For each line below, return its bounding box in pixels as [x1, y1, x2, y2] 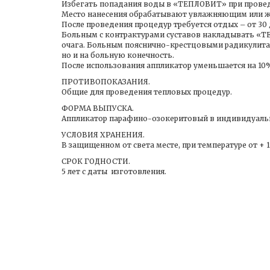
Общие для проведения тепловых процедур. [61, 87, 232, 96]
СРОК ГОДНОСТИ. [61, 157, 130, 166]
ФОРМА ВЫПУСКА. [61, 104, 134, 113]
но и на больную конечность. [61, 51, 174, 60]
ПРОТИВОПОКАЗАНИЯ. [61, 77, 150, 86]
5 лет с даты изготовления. [61, 167, 166, 176]
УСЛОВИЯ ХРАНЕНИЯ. [61, 130, 145, 139]
